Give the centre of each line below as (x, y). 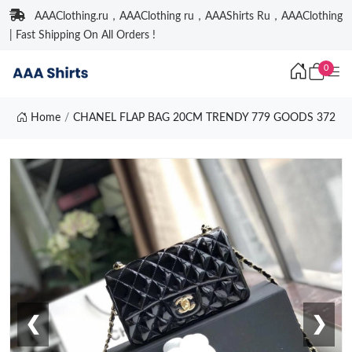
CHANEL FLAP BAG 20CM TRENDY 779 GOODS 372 (204, 118)
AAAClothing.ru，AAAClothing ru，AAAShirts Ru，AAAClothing (189, 16)
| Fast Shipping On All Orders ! (82, 35)
